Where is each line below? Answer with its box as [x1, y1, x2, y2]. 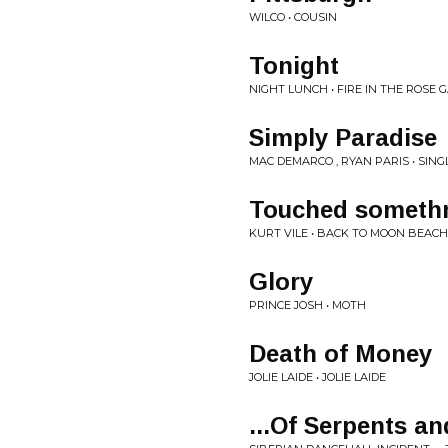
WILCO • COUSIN [249, 10, 337, 24]
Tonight [249, 52, 339, 79]
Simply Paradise [249, 124, 437, 151]
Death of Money [249, 340, 432, 367]
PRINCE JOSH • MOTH [249, 298, 366, 312]
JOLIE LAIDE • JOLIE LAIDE [249, 370, 386, 384]
